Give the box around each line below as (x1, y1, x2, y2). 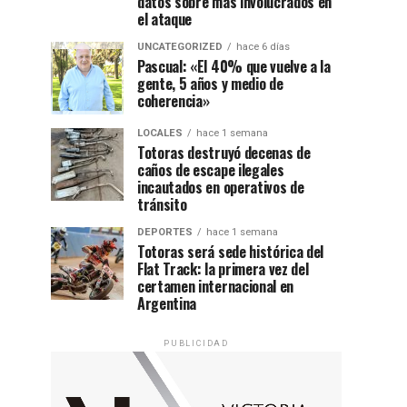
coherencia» (137, 90, 210, 112)
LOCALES (137, 127, 183, 139)
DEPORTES (137, 226, 193, 238)
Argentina (137, 293, 197, 314)
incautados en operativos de (137, 176, 304, 198)
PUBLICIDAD (164, 339, 229, 348)
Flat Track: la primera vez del (137, 258, 309, 280)
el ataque (137, 8, 193, 30)
